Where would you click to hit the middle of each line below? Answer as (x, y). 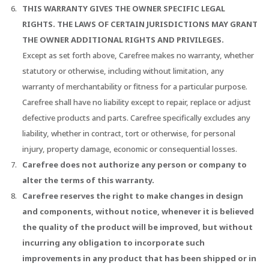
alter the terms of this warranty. (89, 180)
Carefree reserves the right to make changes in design (133, 196)
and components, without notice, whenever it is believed (138, 212)
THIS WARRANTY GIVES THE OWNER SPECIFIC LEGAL (124, 9)
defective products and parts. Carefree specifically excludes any (137, 118)
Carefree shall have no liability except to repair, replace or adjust (137, 102)
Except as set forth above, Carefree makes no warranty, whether (138, 56)
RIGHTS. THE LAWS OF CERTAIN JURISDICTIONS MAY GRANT (140, 24)
